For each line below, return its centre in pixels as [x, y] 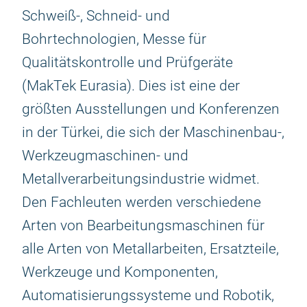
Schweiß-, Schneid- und [96, 16]
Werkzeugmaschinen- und [105, 156]
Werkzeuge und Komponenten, [120, 272]
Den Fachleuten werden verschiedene [142, 202]
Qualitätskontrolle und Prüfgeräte [127, 62]
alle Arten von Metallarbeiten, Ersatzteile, [150, 249]
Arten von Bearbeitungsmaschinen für [143, 225]
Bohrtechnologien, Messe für [114, 39]
